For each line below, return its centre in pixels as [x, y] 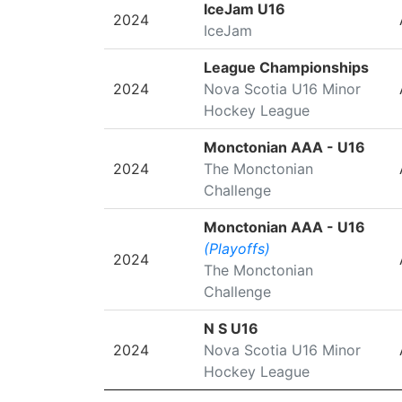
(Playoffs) [236, 249]
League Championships [286, 67]
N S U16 [231, 328]
